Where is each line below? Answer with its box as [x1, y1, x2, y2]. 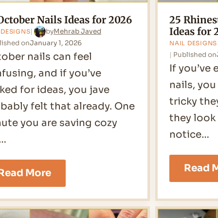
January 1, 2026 [30, 38, 82, 47]
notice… [169, 128, 210, 141]
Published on [173, 50, 217, 59]
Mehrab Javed [54, 27, 102, 36]
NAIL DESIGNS [169, 39, 217, 47]
